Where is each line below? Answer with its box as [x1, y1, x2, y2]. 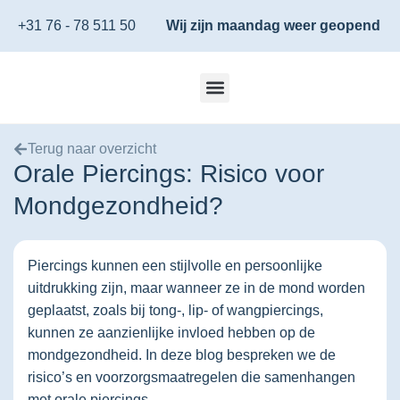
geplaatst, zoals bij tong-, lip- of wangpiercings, [28, 302, 323, 318]
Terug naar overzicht [28, 141, 156, 156]
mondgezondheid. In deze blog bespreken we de [28, 346, 336, 362]
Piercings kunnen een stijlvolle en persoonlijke [28, 257, 322, 273]
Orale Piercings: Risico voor [13, 159, 324, 187]
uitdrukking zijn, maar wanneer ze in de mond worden [28, 279, 365, 296]
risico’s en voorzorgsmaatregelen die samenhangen [28, 369, 355, 385]
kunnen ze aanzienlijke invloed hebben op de [28, 324, 315, 340]
